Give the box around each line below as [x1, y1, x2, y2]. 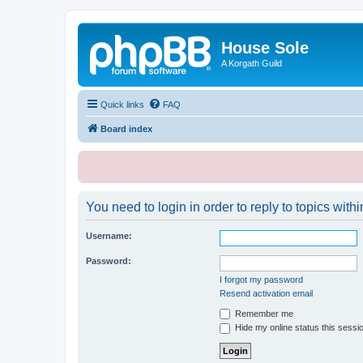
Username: [86, 230, 132, 241]
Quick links [100, 99, 144, 109]
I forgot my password [220, 274, 303, 284]
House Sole [221, 39, 309, 57]
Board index [100, 123, 152, 134]
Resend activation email [220, 288, 313, 298]
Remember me [233, 308, 293, 318]
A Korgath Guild [221, 58, 282, 68]
